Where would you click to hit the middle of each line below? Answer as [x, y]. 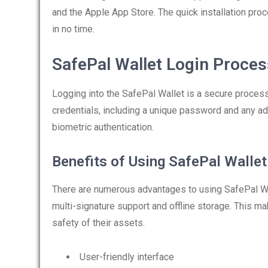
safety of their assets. [98, 223]
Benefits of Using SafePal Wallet [159, 162]
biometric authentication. [103, 127]
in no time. [73, 29]
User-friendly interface [127, 257]
